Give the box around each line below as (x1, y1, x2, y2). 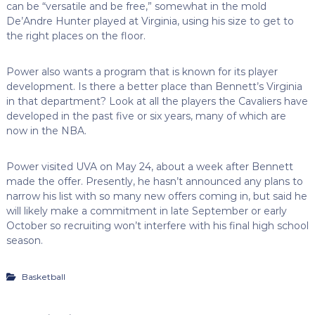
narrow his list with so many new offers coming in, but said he (6, 189, 307, 202)
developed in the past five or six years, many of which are (6, 109, 286, 122)
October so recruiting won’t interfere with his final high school (6, 219, 309, 232)
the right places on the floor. (6, 29, 146, 42)
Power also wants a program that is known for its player (6, 65, 278, 78)
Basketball (19, 271, 65, 282)
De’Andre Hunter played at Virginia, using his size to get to (6, 14, 294, 27)
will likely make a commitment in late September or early (6, 204, 287, 217)
